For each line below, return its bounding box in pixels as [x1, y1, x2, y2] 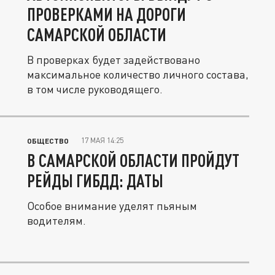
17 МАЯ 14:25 [81, 136, 123, 145]
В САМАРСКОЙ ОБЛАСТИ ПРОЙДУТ [27, 150, 239, 171]
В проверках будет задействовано [27, 53, 200, 66]
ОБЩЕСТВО [27, 136, 69, 145]
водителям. [27, 214, 86, 227]
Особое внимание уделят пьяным [27, 199, 197, 212]
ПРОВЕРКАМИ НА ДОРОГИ [27, 4, 186, 25]
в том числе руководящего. [27, 82, 163, 96]
